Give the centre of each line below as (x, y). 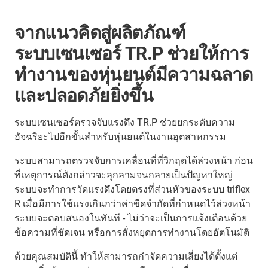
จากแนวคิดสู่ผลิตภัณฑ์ (100, 32)
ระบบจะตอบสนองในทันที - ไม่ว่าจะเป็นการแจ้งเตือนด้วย (131, 218)
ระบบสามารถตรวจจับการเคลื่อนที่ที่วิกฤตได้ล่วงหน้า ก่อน (134, 160)
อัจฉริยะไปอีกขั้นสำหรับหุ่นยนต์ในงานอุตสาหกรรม (120, 136)
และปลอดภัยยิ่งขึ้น (84, 95)
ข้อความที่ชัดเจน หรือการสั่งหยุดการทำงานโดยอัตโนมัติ (132, 232)
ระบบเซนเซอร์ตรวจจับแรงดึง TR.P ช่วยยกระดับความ (125, 122)
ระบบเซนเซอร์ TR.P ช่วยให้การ (131, 53)
